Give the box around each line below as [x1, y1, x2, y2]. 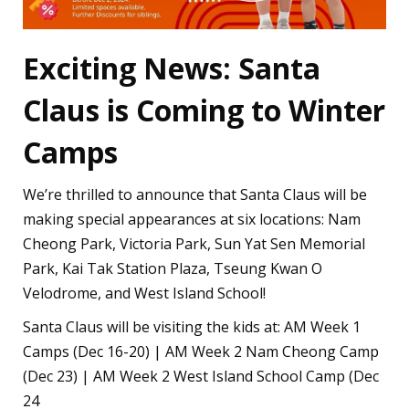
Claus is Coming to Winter [23, 90, 385, 130]
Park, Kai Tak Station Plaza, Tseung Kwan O [23, 258, 322, 278]
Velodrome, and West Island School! [23, 283, 266, 303]
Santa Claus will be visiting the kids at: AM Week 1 [23, 317, 361, 337]
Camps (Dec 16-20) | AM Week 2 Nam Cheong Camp [23, 341, 379, 362]
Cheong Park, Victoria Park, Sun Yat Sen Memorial [23, 234, 365, 254]
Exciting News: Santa [23, 48, 320, 88]
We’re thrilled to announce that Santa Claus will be [23, 184, 367, 204]
